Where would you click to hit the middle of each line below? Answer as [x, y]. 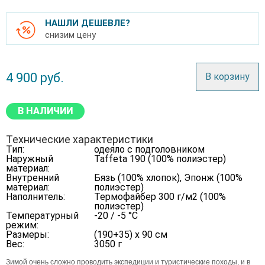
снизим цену [70, 35]
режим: [22, 225]
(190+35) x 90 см [131, 235]
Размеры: [28, 235]
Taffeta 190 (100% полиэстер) [160, 159]
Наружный [30, 159]
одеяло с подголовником [149, 149]
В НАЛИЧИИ [45, 111]
